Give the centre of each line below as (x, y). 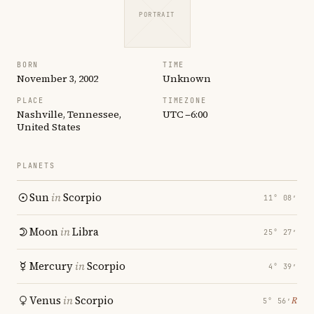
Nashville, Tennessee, (69, 114)
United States (49, 127)
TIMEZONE (185, 101)
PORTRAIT (157, 14)
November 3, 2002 (57, 78)
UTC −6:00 (185, 114)
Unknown (187, 78)
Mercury (51, 266)
